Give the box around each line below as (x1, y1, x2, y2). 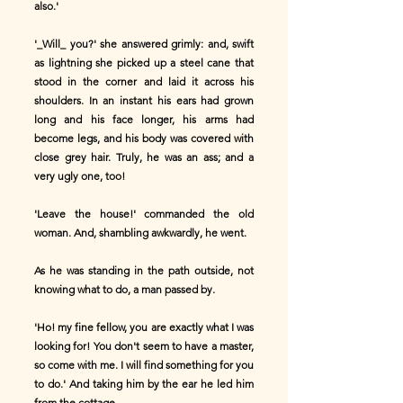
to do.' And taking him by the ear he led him (34, 377, 254, 390)
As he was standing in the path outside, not (34, 264, 254, 277)
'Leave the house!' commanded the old (34, 207, 254, 220)
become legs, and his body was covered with (34, 131, 254, 145)
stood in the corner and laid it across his (34, 75, 254, 88)
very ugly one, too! (34, 169, 125, 183)
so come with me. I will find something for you (34, 358, 254, 372)
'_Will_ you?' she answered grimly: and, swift (34, 37, 254, 50)
